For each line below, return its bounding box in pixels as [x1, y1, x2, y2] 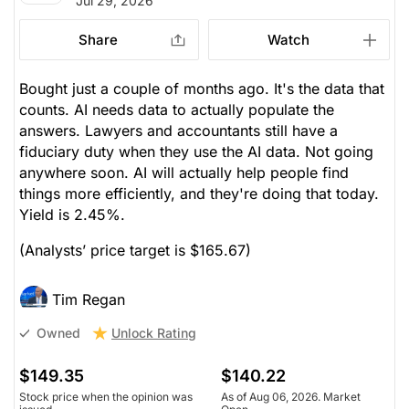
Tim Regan [52, 289, 125, 309]
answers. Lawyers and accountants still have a [19, 121, 338, 140]
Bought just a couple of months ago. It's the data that [19, 79, 384, 98]
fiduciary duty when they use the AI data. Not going [19, 142, 373, 161]
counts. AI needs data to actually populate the [19, 100, 334, 119]
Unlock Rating [111, 324, 196, 341]
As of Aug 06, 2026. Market [220, 389, 361, 404]
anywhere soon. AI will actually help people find [19, 163, 349, 182]
